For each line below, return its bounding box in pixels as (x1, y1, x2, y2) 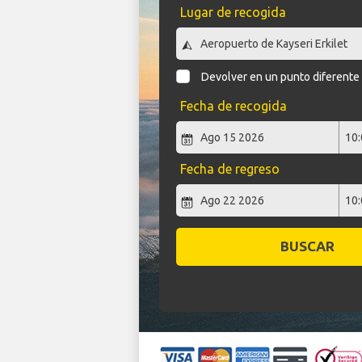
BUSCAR (280, 238, 335, 255)
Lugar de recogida (179, 5, 286, 19)
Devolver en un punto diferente (201, 70, 360, 84)
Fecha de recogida (179, 99, 287, 114)
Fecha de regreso (179, 162, 280, 177)
